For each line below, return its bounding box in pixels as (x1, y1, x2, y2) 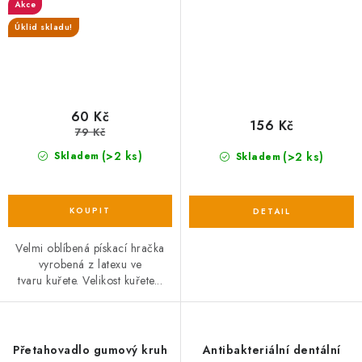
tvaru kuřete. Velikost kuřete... (18, 271, 162, 288)
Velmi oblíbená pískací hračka (15, 239, 165, 256)
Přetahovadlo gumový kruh (13, 341, 167, 358)
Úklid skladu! (15, 21, 73, 34)
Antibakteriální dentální (202, 341, 341, 358)
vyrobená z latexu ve (38, 255, 142, 272)
